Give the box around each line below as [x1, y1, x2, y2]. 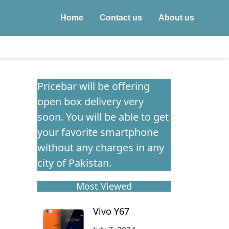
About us [158, 13, 194, 22]
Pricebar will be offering [37, 79, 150, 94]
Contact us [100, 13, 142, 22]
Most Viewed [76, 180, 132, 193]
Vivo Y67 [93, 204, 129, 217]
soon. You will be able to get [37, 110, 169, 124]
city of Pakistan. [37, 156, 111, 170]
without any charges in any [37, 141, 164, 155]
